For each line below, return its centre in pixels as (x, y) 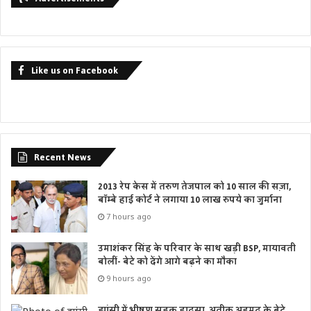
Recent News (62, 158)
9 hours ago (129, 278)
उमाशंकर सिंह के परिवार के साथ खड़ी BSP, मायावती (197, 249)
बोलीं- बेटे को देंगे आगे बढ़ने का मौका (167, 262)
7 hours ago (129, 217)
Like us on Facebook (75, 71)
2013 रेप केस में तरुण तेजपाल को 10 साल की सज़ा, (194, 187)
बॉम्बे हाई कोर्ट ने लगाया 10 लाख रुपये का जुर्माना (190, 200)
